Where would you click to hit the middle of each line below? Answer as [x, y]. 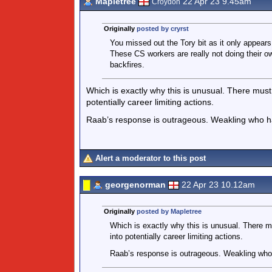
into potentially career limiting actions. [176, 236]
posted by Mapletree [169, 211]
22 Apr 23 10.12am [218, 185]
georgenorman [135, 185]
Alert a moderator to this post [151, 158]
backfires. [127, 65]
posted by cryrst [162, 29]
